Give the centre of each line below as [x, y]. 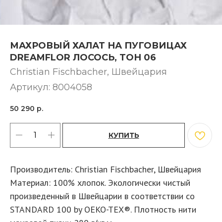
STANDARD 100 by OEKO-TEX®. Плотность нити [103, 209]
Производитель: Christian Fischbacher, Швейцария [106, 169]
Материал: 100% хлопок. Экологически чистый [100, 182]
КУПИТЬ [124, 135]
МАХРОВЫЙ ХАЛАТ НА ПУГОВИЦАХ [98, 46]
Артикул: [31, 87]
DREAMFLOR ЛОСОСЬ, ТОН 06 [83, 57]
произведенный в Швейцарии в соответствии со [102, 196]
